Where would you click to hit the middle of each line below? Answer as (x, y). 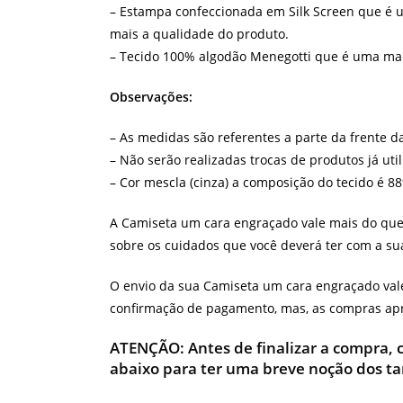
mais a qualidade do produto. (199, 34)
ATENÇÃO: (147, 348)
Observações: (151, 97)
